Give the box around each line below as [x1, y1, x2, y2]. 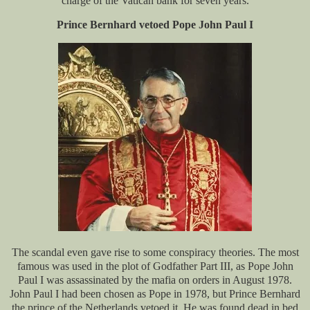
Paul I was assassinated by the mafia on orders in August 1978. [18, 274, 292, 286]
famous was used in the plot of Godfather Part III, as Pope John [17, 260, 293, 273]
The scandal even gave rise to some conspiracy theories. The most [11, 246, 299, 259]
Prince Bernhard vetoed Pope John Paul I [57, 19, 253, 31]
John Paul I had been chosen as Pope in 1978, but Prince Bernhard [10, 288, 300, 300]
